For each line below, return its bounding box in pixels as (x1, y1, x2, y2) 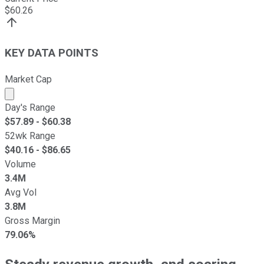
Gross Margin (5, 214, 60, 226)
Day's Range (5, 101, 55, 113)
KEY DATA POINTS (5, 46, 98, 60)
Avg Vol (5, 186, 37, 198)
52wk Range (5, 130, 55, 141)
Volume (5, 158, 36, 170)
